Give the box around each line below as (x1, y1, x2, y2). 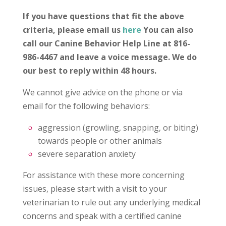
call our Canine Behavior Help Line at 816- (22, 38, 190, 49)
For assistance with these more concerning (22, 169, 185, 181)
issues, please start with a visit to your (22, 183, 167, 195)
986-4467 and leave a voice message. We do (22, 51, 197, 63)
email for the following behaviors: (22, 100, 150, 112)
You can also (143, 24, 193, 36)
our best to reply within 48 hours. (22, 65, 156, 77)
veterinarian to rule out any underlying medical (22, 197, 200, 208)
